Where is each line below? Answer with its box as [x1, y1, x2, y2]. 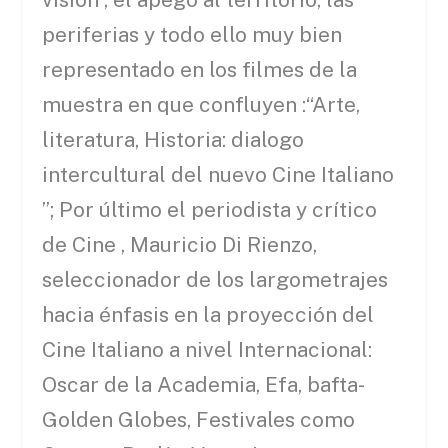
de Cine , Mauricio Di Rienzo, [42, 231, 318, 257]
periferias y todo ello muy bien [42, 21, 343, 47]
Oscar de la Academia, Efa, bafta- [42, 371, 363, 397]
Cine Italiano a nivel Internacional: [42, 336, 373, 362]
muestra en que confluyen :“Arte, [42, 91, 361, 117]
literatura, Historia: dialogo [42, 126, 305, 152]
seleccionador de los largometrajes [42, 266, 389, 292]
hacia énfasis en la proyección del [42, 301, 375, 327]
